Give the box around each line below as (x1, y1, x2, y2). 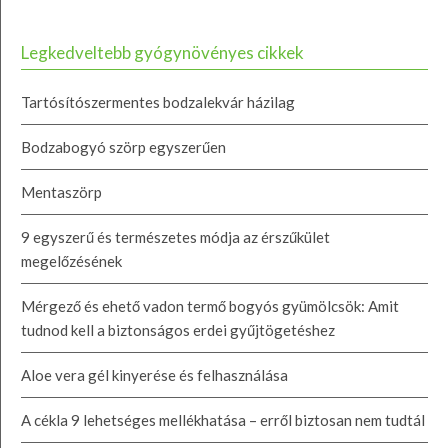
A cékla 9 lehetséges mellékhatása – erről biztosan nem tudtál (21, 411, 425, 430)
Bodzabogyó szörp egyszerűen (21, 138, 226, 157)
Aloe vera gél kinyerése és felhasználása (21, 366, 288, 385)
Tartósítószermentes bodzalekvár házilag (21, 93, 295, 112)
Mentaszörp (21, 183, 102, 202)
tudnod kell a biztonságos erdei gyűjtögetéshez (21, 321, 335, 340)
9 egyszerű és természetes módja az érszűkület (21, 228, 330, 247)
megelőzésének (21, 252, 122, 271)
